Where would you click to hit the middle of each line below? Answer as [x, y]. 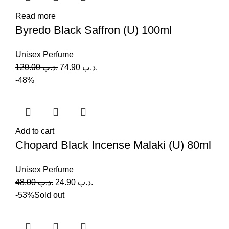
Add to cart [35, 131]
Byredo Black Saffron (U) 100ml [94, 30]
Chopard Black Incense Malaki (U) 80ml [113, 145]
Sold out [49, 195]
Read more [36, 16]
